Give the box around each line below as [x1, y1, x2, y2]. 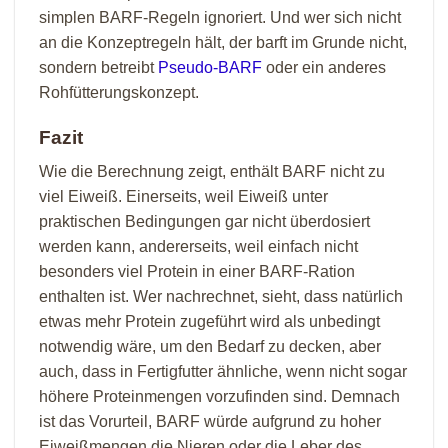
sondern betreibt [39, 58, 158, 76]
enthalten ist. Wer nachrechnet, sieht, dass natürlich [39, 288, 403, 306]
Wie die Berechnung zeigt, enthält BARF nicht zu [39, 163, 385, 181]
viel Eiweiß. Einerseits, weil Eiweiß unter [39, 188, 328, 206]
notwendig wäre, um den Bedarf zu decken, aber [39, 338, 381, 356]
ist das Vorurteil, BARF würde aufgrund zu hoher [39, 413, 381, 431]
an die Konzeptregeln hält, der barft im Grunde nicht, [39, 33, 407, 51]
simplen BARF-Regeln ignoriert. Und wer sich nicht [39, 8, 401, 26]
